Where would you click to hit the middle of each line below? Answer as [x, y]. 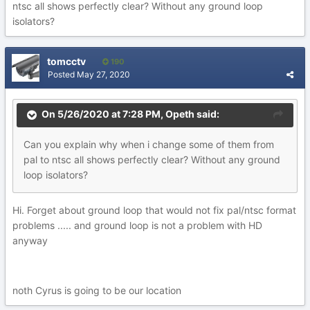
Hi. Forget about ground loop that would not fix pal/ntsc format [154, 210]
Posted [62, 74]
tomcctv [66, 61]
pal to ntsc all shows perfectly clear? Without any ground [152, 159]
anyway [30, 240]
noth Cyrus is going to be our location [98, 290]
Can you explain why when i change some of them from [149, 144]
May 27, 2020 [103, 74]
